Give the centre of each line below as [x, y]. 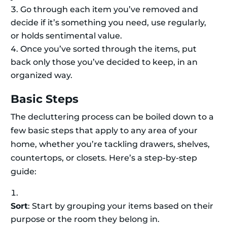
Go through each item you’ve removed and [109, 10]
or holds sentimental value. [66, 36]
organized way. [42, 75]
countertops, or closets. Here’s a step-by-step [104, 158]
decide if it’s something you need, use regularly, [108, 23]
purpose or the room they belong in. [85, 219]
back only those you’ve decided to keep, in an [104, 62]
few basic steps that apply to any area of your [104, 131]
